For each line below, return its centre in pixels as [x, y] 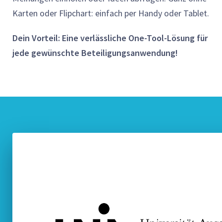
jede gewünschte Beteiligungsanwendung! [95, 53]
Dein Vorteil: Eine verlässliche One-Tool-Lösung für [110, 38]
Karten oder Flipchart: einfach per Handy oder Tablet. [111, 13]
